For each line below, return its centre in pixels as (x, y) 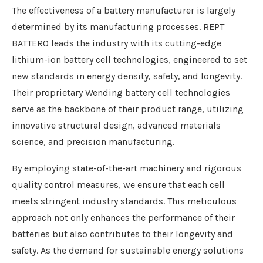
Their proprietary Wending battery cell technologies (121, 93)
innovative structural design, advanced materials (116, 126)
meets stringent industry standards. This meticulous (124, 201)
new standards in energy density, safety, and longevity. (127, 76)
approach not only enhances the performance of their (123, 218)
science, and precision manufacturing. (93, 142)
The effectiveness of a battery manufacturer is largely (124, 11)
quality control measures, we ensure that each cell (118, 185)
